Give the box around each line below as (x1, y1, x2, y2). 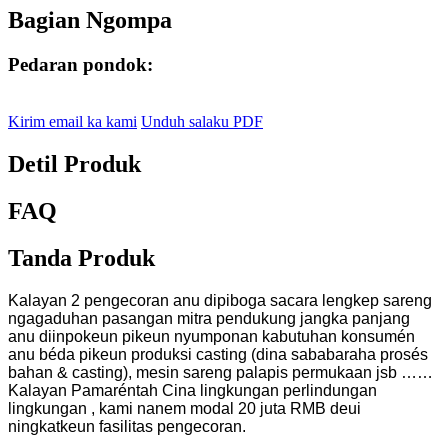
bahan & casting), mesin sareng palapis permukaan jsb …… (8, 363, 433, 381)
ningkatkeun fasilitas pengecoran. (8, 417, 246, 435)
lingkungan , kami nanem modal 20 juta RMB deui (8, 399, 361, 417)
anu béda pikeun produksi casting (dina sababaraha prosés (8, 345, 428, 363)
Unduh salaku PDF (141, 112, 263, 130)
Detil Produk (8, 150, 141, 177)
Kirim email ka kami (8, 112, 137, 130)
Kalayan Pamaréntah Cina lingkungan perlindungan (8, 381, 377, 399)
